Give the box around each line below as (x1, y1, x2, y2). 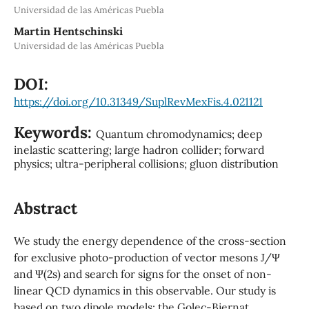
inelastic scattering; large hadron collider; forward (13, 142, 264, 157)
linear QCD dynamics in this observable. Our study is (13, 283, 276, 297)
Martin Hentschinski (13, 23, 123, 38)
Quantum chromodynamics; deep (95, 126, 262, 141)
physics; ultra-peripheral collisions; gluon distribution (13, 156, 279, 170)
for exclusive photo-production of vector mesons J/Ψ (13, 250, 280, 264)
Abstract (13, 197, 77, 218)
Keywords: (13, 121, 96, 142)
